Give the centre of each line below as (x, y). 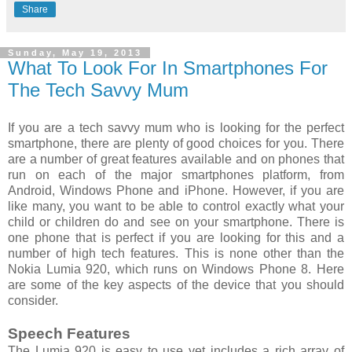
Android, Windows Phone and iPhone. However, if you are (176, 190)
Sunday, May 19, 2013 (75, 53)
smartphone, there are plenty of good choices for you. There (176, 143)
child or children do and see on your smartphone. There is (176, 222)
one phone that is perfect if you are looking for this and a (176, 237)
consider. (33, 300)
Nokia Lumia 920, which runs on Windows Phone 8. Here (176, 269)
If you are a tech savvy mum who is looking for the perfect (176, 127)
